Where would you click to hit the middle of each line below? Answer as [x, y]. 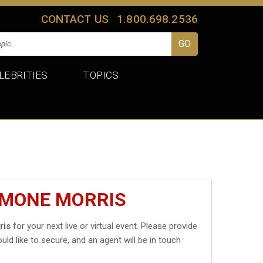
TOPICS [101, 75]
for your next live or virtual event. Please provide [104, 226]
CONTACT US [75, 19]
